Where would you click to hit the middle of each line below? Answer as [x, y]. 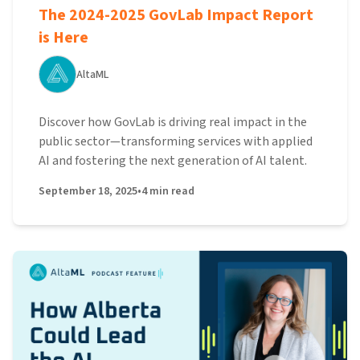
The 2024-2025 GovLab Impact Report [176, 15]
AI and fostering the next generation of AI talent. [173, 161]
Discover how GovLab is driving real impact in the [173, 122]
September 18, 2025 [88, 191]
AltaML [92, 74]
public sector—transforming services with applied [176, 141]
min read [172, 191]
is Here [63, 38]
